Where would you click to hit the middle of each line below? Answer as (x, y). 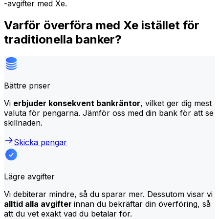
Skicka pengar (40, 142)
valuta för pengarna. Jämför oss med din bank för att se (109, 113)
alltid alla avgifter (39, 204)
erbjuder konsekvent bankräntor (77, 103)
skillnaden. (23, 122)
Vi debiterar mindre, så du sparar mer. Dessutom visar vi (108, 194)
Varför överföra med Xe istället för (102, 25)
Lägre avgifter (29, 176)
